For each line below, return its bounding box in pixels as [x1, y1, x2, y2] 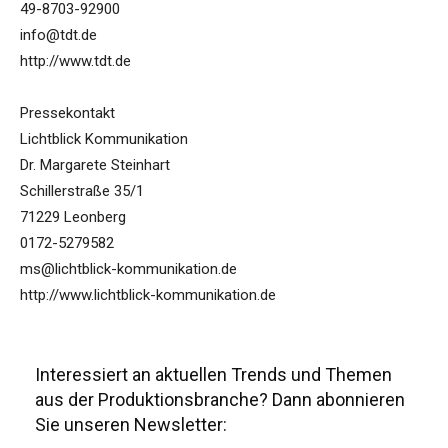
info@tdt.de [20, 26, 97, 45]
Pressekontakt [20, 104, 115, 123]
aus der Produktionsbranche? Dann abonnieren [35, 388, 405, 410]
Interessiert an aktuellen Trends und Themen [35, 363, 392, 385]
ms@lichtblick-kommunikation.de [20, 260, 237, 279]
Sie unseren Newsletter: [35, 413, 227, 435]
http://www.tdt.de [20, 52, 131, 71]
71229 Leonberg [20, 208, 126, 227]
